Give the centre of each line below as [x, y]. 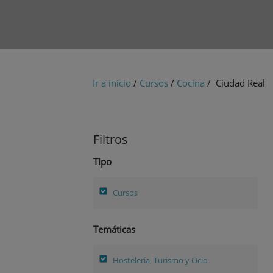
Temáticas [114, 229]
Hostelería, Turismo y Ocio [160, 261]
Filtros [111, 139]
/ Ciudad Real [235, 83]
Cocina [191, 83]
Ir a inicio [112, 83]
